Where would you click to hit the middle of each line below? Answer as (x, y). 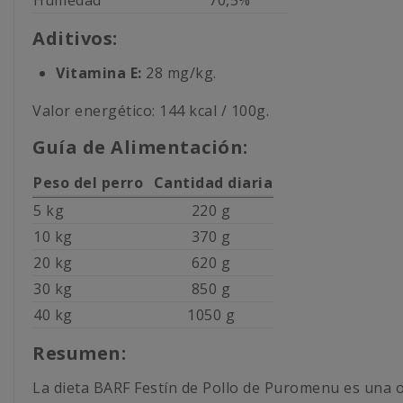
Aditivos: (75, 38)
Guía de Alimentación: (140, 147)
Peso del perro (90, 182)
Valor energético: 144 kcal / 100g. (151, 110)
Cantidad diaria (211, 182)
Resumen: (79, 353)
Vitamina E (97, 72)
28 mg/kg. (179, 72)
